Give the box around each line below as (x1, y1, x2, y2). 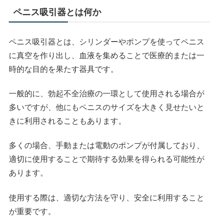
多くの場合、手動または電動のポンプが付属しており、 (9, 141, 205, 150)
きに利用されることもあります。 (9, 117, 127, 126)
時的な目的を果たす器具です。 (9, 65, 119, 73)
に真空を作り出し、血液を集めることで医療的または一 (9, 51, 205, 60)
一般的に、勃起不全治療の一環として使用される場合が (9, 89, 205, 98)
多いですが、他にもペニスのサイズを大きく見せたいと (9, 103, 205, 112)
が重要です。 (9, 207, 56, 216)
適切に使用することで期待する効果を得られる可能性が (9, 155, 205, 164)
